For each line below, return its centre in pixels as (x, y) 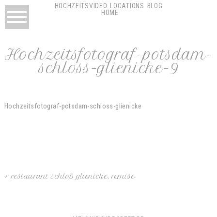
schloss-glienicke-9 (108, 68)
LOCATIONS (127, 6)
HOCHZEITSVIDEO (81, 6)
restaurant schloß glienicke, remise (73, 176)
